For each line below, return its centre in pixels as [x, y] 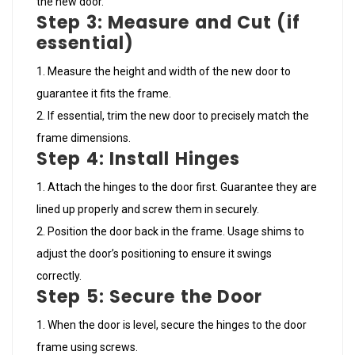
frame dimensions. [84, 137]
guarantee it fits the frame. [104, 93]
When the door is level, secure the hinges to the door [177, 324]
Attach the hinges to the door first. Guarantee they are [182, 187]
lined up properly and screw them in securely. [148, 209]
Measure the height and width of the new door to [169, 71]
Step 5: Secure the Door [150, 296]
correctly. [59, 275]
